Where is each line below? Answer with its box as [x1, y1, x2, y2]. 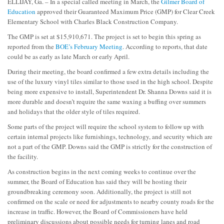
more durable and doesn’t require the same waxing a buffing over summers [7, 96, 206, 106]
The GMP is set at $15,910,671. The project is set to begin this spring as [7, 31, 201, 41]
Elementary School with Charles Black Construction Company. [7, 16, 178, 26]
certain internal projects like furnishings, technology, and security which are [7, 131, 212, 141]
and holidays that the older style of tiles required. [7, 106, 140, 116]
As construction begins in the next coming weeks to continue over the [7, 166, 196, 176]
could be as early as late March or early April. [7, 51, 129, 61]
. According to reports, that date [122, 41, 207, 51]
